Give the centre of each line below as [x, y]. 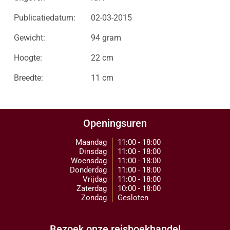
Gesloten [133, 198]
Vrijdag [94, 179]
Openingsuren [115, 123]
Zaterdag [91, 188]
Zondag [94, 198]
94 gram [106, 38]
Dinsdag [93, 151]
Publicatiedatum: [44, 18]
